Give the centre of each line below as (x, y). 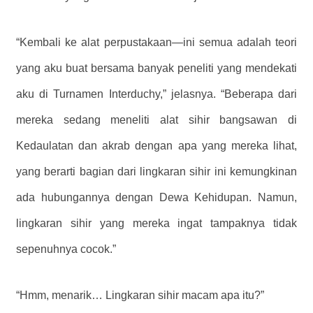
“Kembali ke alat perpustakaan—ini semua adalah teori (156, 43)
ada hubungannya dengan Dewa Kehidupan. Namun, (156, 198)
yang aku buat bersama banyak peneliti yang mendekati (156, 68)
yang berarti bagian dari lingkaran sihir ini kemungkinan (156, 172)
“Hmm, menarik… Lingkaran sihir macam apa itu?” (140, 296)
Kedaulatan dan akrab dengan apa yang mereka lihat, (156, 146)
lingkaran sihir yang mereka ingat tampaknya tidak (156, 224)
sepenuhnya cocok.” (66, 249)
